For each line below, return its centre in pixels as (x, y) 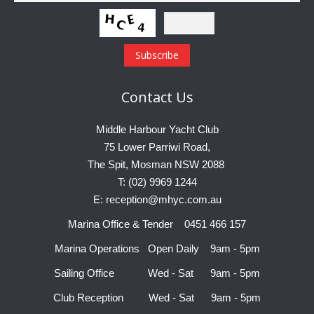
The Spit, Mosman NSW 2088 (157, 165)
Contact (148, 97)
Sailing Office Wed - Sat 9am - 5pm (157, 273)
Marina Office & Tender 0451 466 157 (157, 224)
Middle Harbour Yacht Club (157, 130)
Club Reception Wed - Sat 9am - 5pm (157, 298)
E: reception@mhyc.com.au (157, 200)
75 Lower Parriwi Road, (157, 147)
